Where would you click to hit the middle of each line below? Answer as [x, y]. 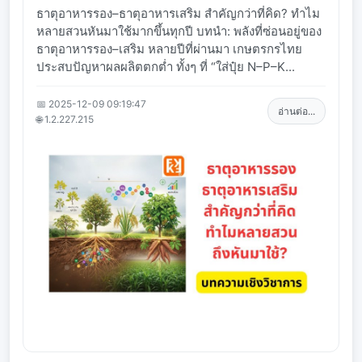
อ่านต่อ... [297, 112]
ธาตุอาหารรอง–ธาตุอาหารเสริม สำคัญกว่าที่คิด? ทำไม [178, 13]
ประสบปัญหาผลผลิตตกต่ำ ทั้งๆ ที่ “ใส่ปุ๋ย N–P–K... [166, 66]
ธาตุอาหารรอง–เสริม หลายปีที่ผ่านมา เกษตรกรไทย [169, 48]
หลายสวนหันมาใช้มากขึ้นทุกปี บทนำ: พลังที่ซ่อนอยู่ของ [179, 31]
